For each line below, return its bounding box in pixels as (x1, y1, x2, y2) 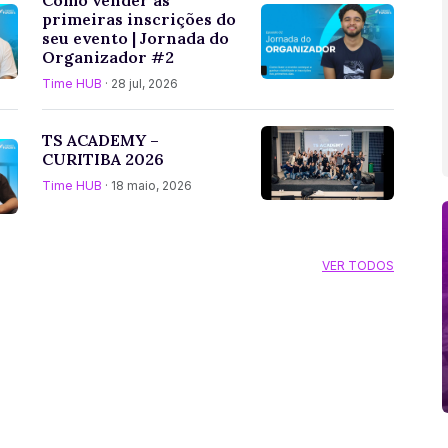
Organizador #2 (42, 46, 174, 67)
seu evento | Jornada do (42, 27, 229, 48)
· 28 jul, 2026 (102, 75, 178, 91)
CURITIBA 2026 (42, 149, 164, 170)
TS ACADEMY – (42, 130, 159, 151)
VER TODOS (322, 257, 394, 273)
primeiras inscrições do (42, 8, 236, 29)
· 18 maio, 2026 (102, 178, 192, 194)
